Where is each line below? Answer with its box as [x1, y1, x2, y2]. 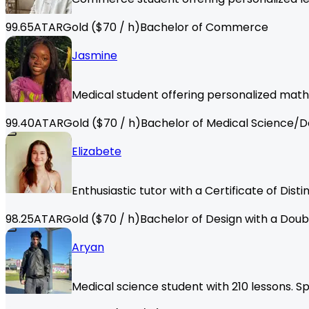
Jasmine [72, 48, 117, 64]
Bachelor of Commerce [140, 19, 268, 36]
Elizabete [72, 143, 121, 160]
